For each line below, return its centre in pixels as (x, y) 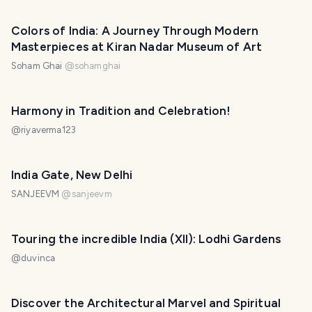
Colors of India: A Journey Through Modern (135, 31)
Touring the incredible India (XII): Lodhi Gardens (146, 239)
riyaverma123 (48, 130)
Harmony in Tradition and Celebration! (121, 111)
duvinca (38, 258)
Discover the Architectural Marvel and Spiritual (146, 303)
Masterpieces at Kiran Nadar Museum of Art (137, 47)
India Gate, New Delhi (72, 175)
